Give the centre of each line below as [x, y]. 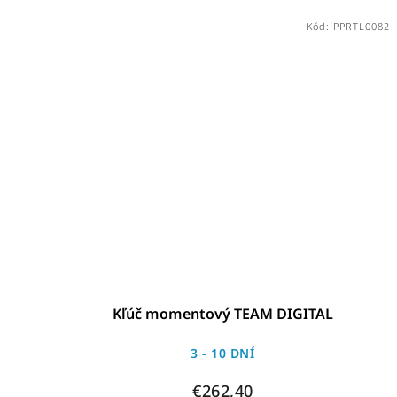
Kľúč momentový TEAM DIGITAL [222, 313]
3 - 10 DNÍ [223, 353]
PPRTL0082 [361, 27]
